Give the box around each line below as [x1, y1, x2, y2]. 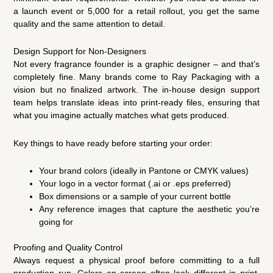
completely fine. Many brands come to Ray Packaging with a [13, 72, 260, 82]
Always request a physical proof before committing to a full [13, 255, 260, 266]
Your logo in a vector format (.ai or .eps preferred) [39, 179, 232, 189]
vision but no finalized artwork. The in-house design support [13, 85, 260, 95]
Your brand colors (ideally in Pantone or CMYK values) [39, 166, 249, 176]
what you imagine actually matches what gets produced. [13, 110, 230, 121]
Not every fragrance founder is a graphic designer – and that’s [13, 59, 260, 69]
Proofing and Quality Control [13, 243, 123, 253]
